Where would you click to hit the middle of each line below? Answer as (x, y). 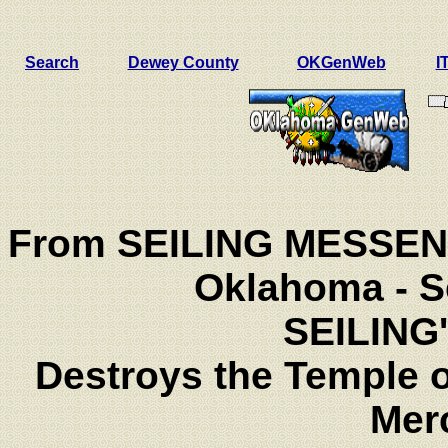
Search (52, 62)
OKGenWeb (341, 62)
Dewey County (183, 62)
